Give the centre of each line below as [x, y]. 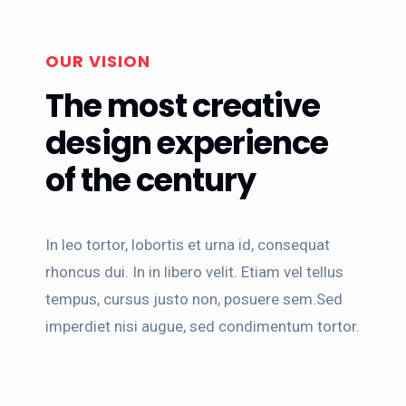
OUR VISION [98, 61]
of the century [150, 180]
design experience [187, 143]
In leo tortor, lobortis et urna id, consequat [188, 245]
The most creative [183, 106]
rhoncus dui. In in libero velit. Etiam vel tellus [194, 272]
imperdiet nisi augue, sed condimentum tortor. [203, 326]
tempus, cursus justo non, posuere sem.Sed [194, 299]
